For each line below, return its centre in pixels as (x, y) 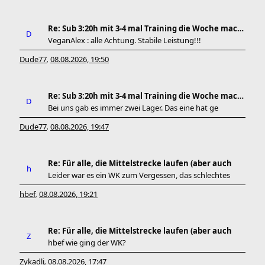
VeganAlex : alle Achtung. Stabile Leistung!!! (125, 40)
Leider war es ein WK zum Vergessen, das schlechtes (139, 175)
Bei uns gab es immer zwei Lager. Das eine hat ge (133, 108)
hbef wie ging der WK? (87, 243)
